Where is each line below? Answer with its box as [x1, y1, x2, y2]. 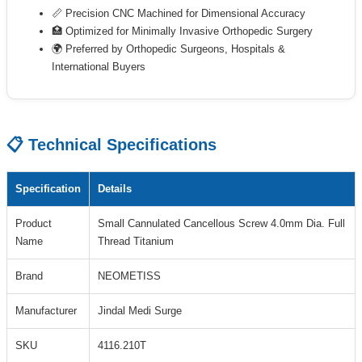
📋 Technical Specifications [6, 135, 217, 154]
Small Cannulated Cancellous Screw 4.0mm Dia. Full [98, 217, 345, 230]
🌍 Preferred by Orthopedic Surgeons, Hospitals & [52, 42, 285, 55]
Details [98, 183, 132, 196]
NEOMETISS [98, 270, 161, 283]
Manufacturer [15, 305, 77, 318]
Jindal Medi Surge [98, 305, 182, 318]
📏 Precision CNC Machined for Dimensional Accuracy [52, 6, 305, 19]
